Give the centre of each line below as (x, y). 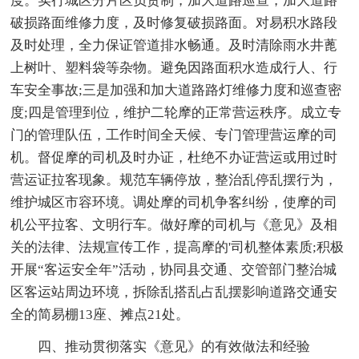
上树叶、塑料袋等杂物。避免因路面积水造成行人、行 (174, 68)
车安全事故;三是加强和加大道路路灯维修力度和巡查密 (176, 91)
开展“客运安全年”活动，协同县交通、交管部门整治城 (174, 270)
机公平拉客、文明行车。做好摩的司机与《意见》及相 (174, 225)
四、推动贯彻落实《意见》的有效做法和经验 (174, 347)
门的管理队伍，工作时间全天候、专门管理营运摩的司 (174, 135)
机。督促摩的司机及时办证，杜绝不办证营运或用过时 (174, 158)
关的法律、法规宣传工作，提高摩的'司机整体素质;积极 (177, 248)
